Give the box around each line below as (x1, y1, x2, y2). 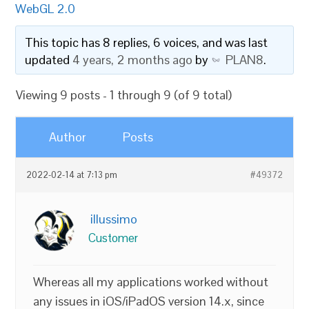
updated (25, 52, 73, 68)
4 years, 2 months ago (72, 52, 193, 68)
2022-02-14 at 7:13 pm (26, 170, 118, 181)
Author (49, 129, 87, 145)
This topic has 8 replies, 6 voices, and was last (25, 34, 268, 50)
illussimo (90, 211, 138, 227)
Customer (88, 230, 139, 246)
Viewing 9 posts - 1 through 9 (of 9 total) (16, 87, 232, 103)
